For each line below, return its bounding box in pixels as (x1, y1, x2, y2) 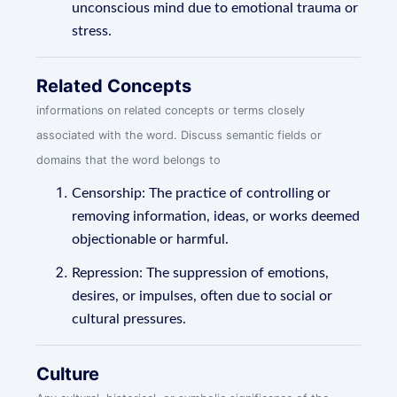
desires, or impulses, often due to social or (72, 289, 333, 303)
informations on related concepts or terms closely (36, 104, 306, 117)
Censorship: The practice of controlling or (72, 186, 331, 200)
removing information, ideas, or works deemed (72, 209, 361, 223)
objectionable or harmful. (72, 232, 230, 246)
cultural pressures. (72, 312, 187, 326)
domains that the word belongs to (36, 153, 222, 167)
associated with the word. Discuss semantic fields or (36, 128, 323, 142)
